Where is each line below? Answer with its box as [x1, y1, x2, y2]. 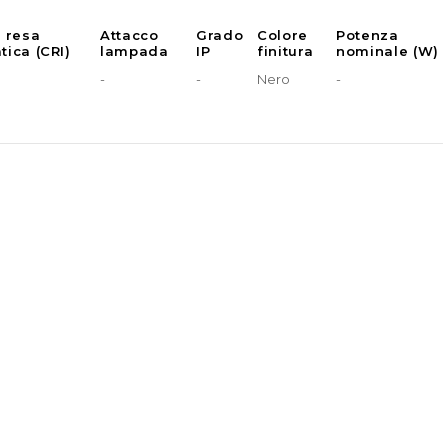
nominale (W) [336, 43, 439, 60]
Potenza [336, 27, 399, 44]
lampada [100, 43, 169, 60]
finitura [257, 43, 314, 60]
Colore [257, 27, 308, 44]
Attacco [100, 27, 159, 44]
